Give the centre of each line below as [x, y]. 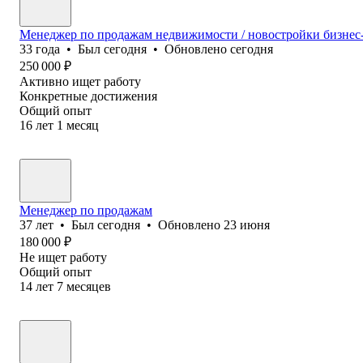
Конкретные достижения [88, 96]
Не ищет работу [63, 257]
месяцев [89, 286]
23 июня [247, 224]
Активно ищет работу [80, 81]
